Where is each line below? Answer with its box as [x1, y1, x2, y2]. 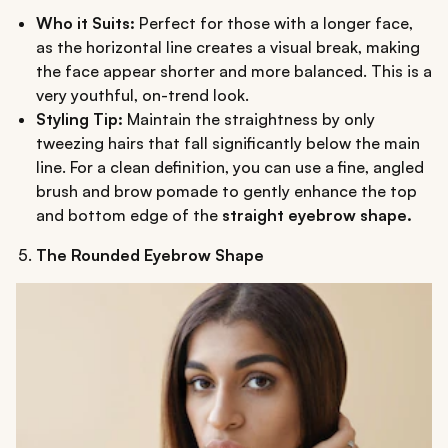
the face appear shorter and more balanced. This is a [36, 61, 432, 82]
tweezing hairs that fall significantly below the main [36, 133, 420, 154]
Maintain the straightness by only [123, 109, 375, 130]
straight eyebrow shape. [222, 205, 412, 226]
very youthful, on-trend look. [36, 85, 249, 106]
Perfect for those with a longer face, [135, 13, 413, 34]
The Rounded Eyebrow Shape [36, 245, 264, 266]
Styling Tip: [36, 109, 123, 130]
